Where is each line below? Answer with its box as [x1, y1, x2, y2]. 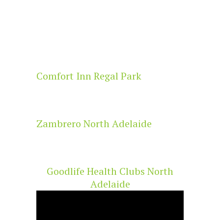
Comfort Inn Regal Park [36, 69, 141, 82]
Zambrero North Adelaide [36, 117, 152, 130]
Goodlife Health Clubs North [47, 165, 173, 178]
